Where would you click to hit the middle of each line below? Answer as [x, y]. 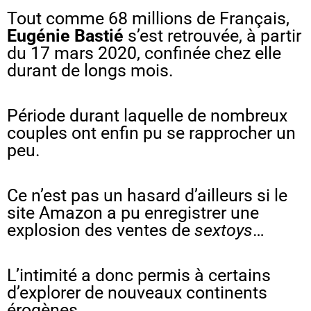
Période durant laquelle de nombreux [147, 115]
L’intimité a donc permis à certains [139, 275]
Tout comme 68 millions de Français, [148, 18]
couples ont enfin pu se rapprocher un [151, 133]
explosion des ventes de [101, 230]
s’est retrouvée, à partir [212, 35]
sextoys [224, 230]
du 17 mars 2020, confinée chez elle [144, 53]
